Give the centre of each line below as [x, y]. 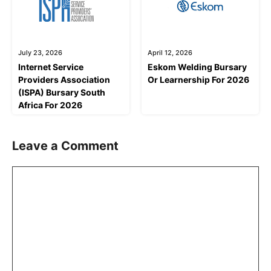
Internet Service [51, 67]
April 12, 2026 [170, 52]
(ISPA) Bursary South [62, 92]
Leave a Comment [65, 145]
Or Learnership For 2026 [198, 79]
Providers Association [64, 79]
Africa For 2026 [50, 105]
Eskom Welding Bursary [197, 67]
